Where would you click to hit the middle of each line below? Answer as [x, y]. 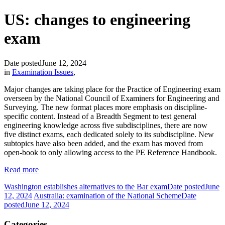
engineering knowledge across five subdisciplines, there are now [106, 125]
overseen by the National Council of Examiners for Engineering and [112, 98]
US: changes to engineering [97, 20]
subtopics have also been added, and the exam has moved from [103, 143]
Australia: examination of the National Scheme [107, 195]
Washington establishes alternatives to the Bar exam [86, 186]
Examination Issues [43, 72]
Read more [21, 169]
